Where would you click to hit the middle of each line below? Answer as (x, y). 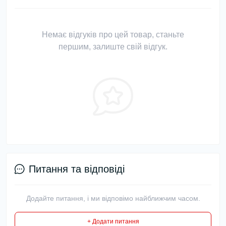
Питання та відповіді (77, 169)
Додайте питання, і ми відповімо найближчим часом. (113, 199)
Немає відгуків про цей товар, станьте (113, 35)
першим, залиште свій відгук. (113, 47)
